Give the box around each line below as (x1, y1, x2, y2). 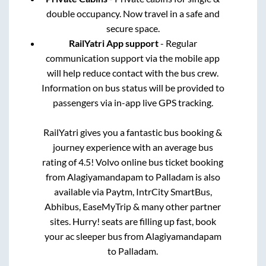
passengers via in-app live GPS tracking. (52, 97, 213, 109)
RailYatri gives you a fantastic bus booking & (43, 126, 223, 138)
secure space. (106, 23, 160, 34)
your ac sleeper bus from (44, 230, 145, 242)
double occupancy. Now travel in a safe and (46, 8, 220, 20)
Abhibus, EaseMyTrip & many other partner (45, 201, 221, 213)
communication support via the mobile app (46, 52, 220, 64)
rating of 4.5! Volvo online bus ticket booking (42, 156, 224, 168)
